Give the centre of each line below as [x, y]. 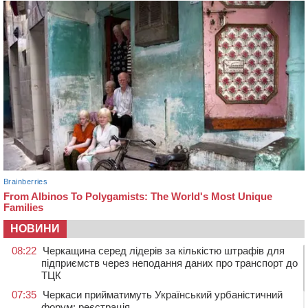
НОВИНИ [35, 229]
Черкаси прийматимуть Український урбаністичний [163, 295]
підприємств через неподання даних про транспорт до [169, 263]
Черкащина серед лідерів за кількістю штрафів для [164, 251]
